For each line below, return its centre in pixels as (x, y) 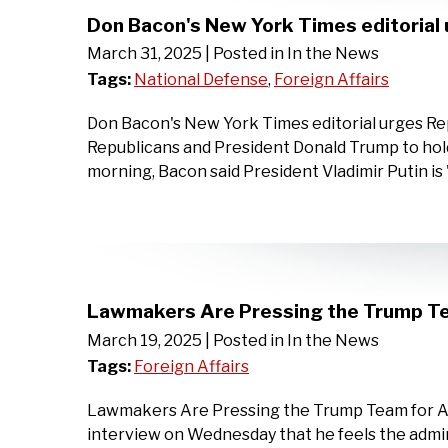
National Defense (201, 80)
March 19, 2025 (144, 341)
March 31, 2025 (144, 54)
